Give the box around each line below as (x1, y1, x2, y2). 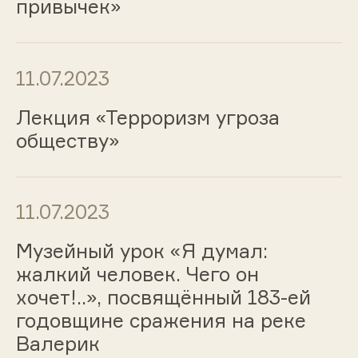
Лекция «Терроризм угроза (15, 105, 280, 129)
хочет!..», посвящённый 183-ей (15, 285, 311, 310)
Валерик (15, 332, 100, 356)
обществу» (15, 128, 120, 153)
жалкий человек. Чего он (15, 262, 259, 287)
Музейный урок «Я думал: (15, 239, 268, 264)
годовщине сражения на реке (15, 308, 306, 333)
